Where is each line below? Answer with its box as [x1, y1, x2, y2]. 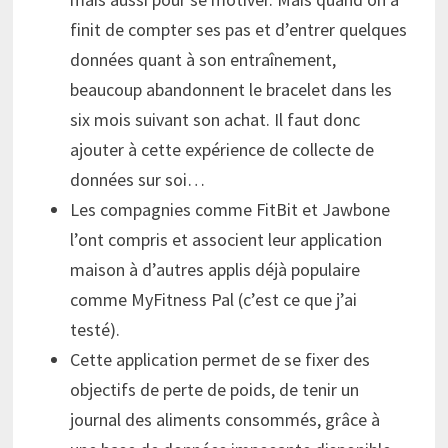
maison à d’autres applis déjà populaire [69, 258, 360, 282]
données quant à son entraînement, [69, 48, 336, 72]
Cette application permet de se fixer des [69, 348, 370, 372]
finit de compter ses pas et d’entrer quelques [69, 18, 407, 42]
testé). [69, 318, 120, 342]
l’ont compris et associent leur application [69, 228, 382, 252]
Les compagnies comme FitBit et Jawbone [69, 198, 390, 222]
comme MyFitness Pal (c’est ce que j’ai [69, 288, 357, 312]
